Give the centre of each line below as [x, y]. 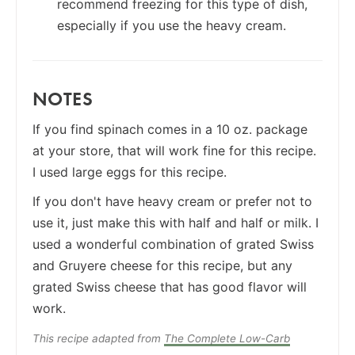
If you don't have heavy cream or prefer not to [172, 201]
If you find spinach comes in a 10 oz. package [170, 129]
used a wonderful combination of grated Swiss [173, 244]
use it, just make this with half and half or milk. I [176, 222]
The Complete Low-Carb [227, 338]
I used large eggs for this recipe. [130, 172]
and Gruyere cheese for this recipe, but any [162, 265]
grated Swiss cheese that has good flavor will [170, 286]
